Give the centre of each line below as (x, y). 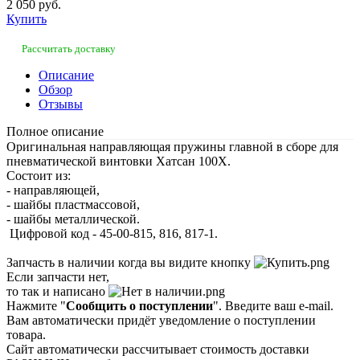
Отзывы (61, 104)
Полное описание (55, 131)
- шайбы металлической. (73, 219)
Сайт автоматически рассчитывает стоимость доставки (158, 349)
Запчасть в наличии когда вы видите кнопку (130, 262)
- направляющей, (53, 190)
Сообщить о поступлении (139, 305)
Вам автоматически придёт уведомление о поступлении (161, 320)
